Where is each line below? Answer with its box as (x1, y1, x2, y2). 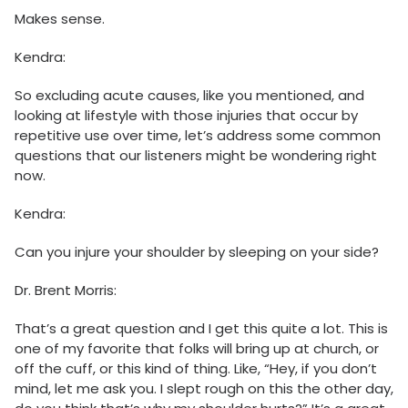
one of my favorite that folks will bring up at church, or (15, 339, 379, 359)
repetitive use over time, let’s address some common (15, 126, 381, 146)
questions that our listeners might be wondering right (15, 146, 377, 166)
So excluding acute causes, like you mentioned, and (15, 86, 364, 106)
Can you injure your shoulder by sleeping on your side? (15, 242, 379, 262)
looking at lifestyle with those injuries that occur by (15, 106, 358, 126)
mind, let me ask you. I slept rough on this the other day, (15, 379, 393, 399)
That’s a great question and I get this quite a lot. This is (15, 319, 388, 339)
